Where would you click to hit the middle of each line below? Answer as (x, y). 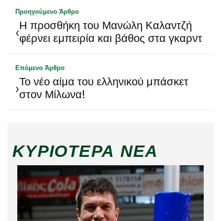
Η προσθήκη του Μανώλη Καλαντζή (106, 26)
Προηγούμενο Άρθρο (47, 12)
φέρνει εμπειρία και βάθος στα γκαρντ (111, 38)
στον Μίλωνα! (52, 95)
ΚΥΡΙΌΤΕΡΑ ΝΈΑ (85, 151)
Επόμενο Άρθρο (40, 68)
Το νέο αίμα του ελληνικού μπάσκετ (104, 82)
